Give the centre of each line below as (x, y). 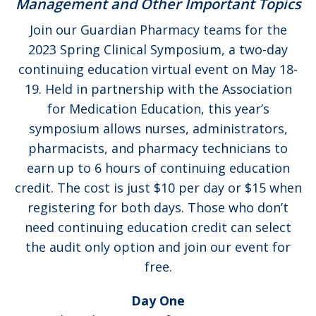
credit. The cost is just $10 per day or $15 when (158, 188)
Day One (158, 301)
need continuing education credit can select (158, 227)
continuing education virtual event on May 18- (158, 69)
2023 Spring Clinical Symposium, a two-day (158, 50)
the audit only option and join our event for (158, 247)
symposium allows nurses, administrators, (158, 129)
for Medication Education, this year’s (158, 109)
